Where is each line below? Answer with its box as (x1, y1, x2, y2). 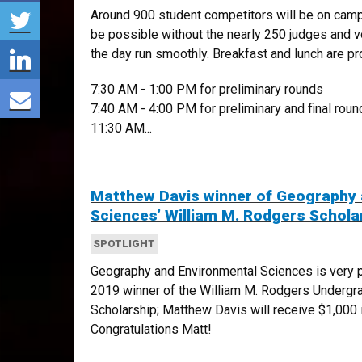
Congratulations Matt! (90, 322, 212, 337)
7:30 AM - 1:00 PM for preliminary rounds (90, 82, 323, 97)
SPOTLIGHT (93, 238, 155, 250)
